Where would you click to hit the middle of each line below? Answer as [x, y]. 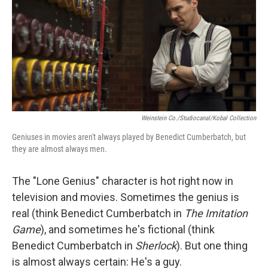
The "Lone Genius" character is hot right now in [123, 181]
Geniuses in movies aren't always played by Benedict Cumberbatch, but [129, 137]
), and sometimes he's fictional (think [128, 229]
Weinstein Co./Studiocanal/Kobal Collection [199, 118]
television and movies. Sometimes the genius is [126, 197]
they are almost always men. [60, 149]
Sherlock [155, 246]
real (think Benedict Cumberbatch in [98, 213]
